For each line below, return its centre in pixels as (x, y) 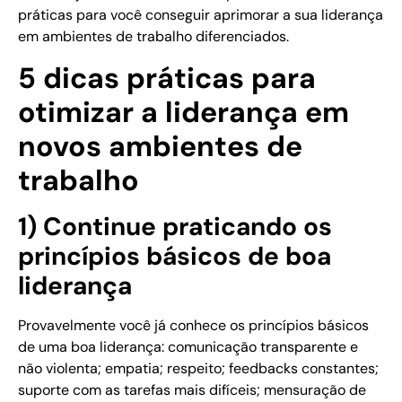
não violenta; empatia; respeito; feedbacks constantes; (198, 368)
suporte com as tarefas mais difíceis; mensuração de (192, 389)
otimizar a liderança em (184, 112)
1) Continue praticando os (175, 226)
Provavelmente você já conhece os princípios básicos (193, 325)
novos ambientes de (160, 146)
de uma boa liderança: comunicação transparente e (188, 346)
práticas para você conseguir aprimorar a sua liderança (201, 15)
